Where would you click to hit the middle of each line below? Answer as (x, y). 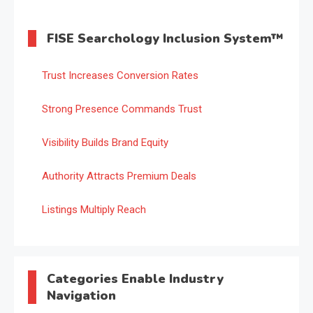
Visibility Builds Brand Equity (105, 142)
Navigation (81, 295)
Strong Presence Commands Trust (122, 109)
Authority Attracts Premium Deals (119, 176)
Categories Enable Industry (135, 278)
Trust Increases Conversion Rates (120, 75)
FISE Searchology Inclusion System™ (165, 38)
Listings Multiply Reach (94, 209)
